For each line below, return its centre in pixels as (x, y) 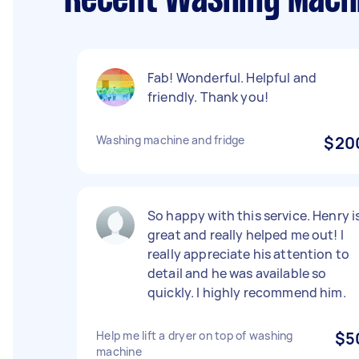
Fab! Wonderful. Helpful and (232, 78)
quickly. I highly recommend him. (247, 292)
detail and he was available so (237, 273)
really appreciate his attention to (249, 254)
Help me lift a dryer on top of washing (195, 335)
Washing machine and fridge (171, 140)
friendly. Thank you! (208, 97)
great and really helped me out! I (246, 235)
